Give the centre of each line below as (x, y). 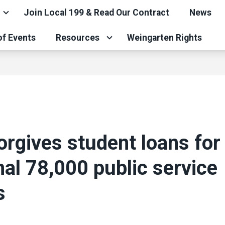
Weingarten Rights (164, 38)
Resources (78, 38)
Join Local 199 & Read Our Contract (96, 13)
